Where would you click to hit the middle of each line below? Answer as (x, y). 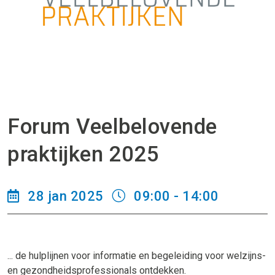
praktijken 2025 (83, 154)
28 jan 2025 (65, 196)
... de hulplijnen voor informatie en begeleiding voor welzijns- (137, 255)
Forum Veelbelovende (112, 126)
